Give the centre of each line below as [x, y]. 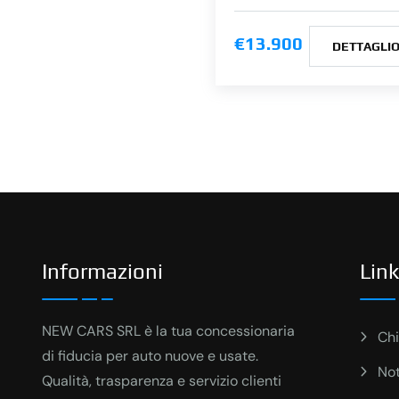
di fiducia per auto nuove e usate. [150, 355]
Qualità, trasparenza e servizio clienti [162, 380]
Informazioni [102, 272]
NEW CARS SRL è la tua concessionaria [168, 330]
